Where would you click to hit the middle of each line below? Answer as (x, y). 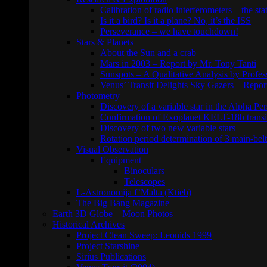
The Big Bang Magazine (123, 203)
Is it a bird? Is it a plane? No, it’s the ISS (176, 21)
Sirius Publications (111, 257)
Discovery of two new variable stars (168, 128)
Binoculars (144, 171)
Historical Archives (89, 224)
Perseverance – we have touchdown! (169, 31)
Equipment (121, 160)
